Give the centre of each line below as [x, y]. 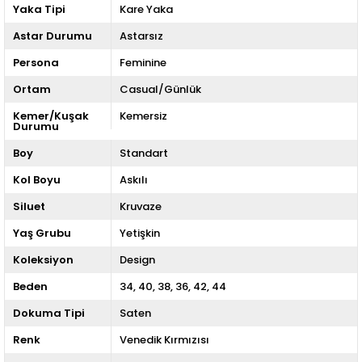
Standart [143, 153]
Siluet [29, 206]
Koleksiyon [43, 260]
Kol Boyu [37, 180]
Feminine [143, 63]
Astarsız [141, 36]
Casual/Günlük [160, 89]
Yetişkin [139, 233]
